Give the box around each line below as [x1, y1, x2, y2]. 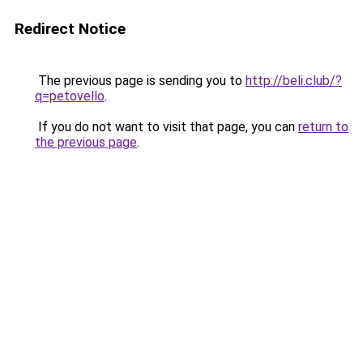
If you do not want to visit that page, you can [35, 119, 298, 135]
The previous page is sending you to [35, 73, 246, 88]
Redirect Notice [15, 19, 126, 38]
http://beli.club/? [246, 73, 342, 88]
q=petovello [35, 88, 105, 104]
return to [298, 119, 348, 135]
